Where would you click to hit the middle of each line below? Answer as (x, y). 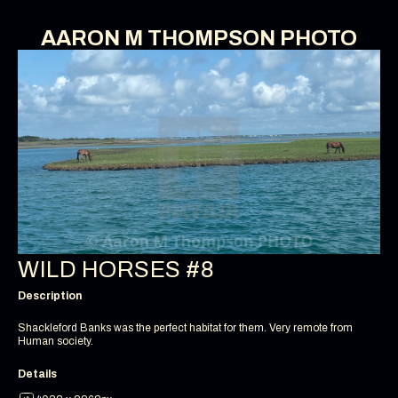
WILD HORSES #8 (116, 269)
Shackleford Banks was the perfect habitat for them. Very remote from (185, 328)
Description (50, 296)
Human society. (56, 342)
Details (37, 374)
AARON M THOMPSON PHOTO (199, 38)
